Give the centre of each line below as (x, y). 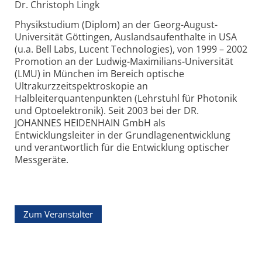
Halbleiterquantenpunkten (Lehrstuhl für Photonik (126, 99)
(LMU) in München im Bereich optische (99, 74)
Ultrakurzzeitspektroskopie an (81, 86)
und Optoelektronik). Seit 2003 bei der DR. (107, 111)
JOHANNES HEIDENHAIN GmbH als (90, 123)
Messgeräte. (42, 160)
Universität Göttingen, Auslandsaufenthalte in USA (126, 37)
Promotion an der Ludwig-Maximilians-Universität (124, 62)
